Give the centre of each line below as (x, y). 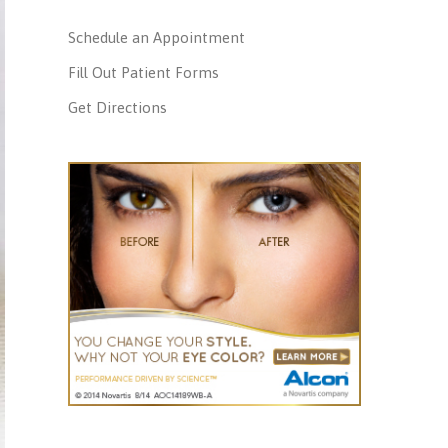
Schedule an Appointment (157, 38)
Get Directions (118, 108)
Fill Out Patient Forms (144, 73)
